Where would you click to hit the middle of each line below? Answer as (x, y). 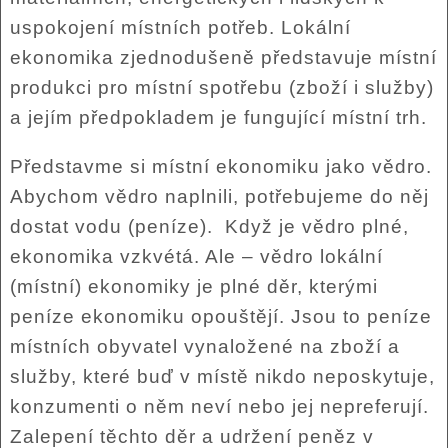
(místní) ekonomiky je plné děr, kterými (193, 286)
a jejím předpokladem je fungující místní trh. (218, 117)
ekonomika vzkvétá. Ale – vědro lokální (196, 256)
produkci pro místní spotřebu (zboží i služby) (221, 87)
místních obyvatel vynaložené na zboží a (204, 346)
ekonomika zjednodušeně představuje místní (223, 57)
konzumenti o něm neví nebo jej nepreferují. (219, 406)
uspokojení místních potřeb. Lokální (180, 27)
